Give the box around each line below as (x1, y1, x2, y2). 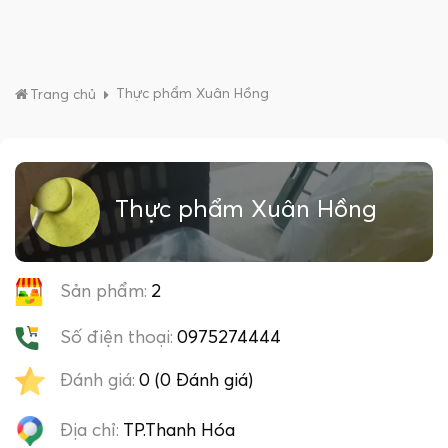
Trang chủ (30, 88, 96, 102)
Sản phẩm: (60, 282, 147, 301)
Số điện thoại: (60, 328, 173, 347)
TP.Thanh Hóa (123, 421, 235, 440)
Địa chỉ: (60, 421, 119, 440)
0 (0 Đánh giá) (139, 371, 253, 390)
